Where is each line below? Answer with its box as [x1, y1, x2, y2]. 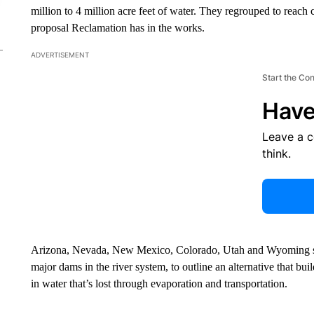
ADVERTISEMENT [30, 50, 89, 59]
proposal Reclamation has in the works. [30, 21, 205, 34]
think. [261, 146, 291, 161]
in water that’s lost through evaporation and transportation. [30, 277, 287, 289]
